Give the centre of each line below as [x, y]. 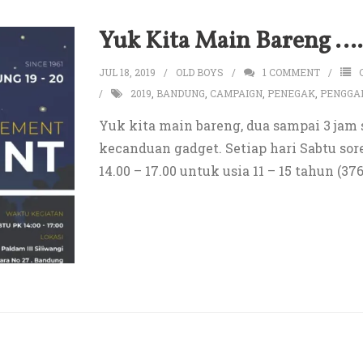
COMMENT [294, 72]
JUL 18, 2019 [127, 72]
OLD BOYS [199, 72]
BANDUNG [180, 93]
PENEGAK [291, 93]
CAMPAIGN [236, 93]
